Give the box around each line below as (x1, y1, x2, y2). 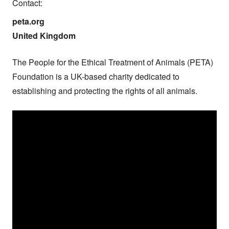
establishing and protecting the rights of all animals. (12, 85, 197, 97)
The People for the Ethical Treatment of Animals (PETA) (12, 56, 213, 68)
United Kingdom (12, 30, 76, 42)
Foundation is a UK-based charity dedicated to (12, 71, 179, 83)
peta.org (12, 15, 44, 28)
